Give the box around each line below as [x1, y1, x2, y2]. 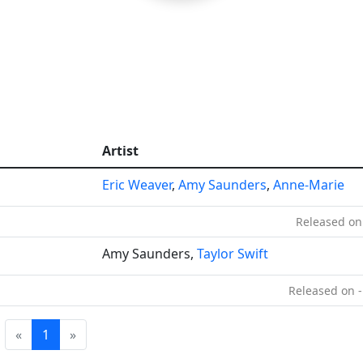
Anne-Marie [273, 176, 344, 194]
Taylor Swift [197, 245, 268, 263]
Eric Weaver [102, 176, 172, 194]
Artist [102, 142, 139, 160]
